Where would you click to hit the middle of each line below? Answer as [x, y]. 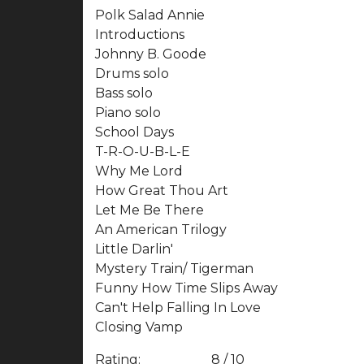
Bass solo [124, 93]
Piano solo [128, 112]
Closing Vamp [139, 327]
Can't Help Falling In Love [178, 307]
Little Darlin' [134, 249]
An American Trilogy [161, 229]
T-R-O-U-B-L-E [143, 151]
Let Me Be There [149, 210]
